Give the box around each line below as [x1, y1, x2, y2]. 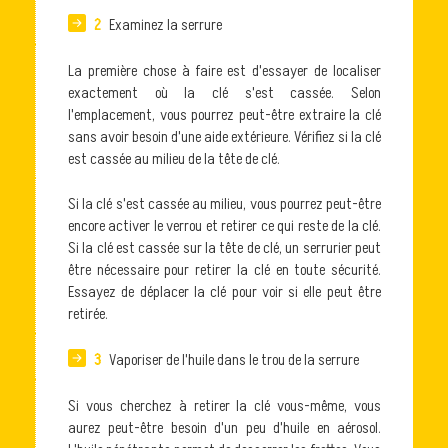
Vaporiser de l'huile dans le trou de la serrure [105, 349, 359, 372]
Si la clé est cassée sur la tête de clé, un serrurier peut [67, 237, 382, 260]
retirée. [67, 303, 108, 326]
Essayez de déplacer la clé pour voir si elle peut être [67, 281, 382, 304]
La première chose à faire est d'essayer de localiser [67, 59, 382, 82]
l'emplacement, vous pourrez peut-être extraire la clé [67, 103, 382, 126]
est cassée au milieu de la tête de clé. [67, 147, 280, 170]
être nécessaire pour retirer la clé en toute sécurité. [67, 259, 382, 282]
